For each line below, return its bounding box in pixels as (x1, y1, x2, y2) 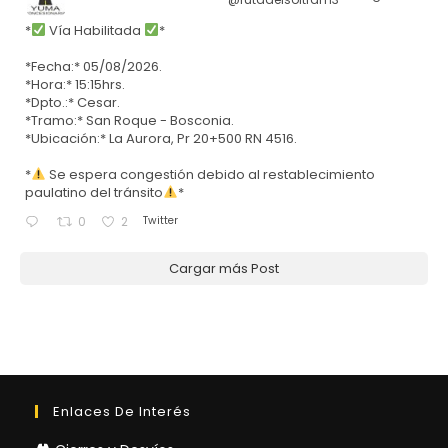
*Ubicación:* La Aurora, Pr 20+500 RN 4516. (25, 128, 297, 148)
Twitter (142, 212, 178, 228)
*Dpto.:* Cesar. (25, 92, 120, 112)
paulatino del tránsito (25, 182, 163, 202)
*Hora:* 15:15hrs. (25, 74, 125, 94)
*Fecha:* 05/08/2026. (25, 56, 162, 76)
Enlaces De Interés (53, 401, 191, 421)
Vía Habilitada (45, 20, 144, 40)
